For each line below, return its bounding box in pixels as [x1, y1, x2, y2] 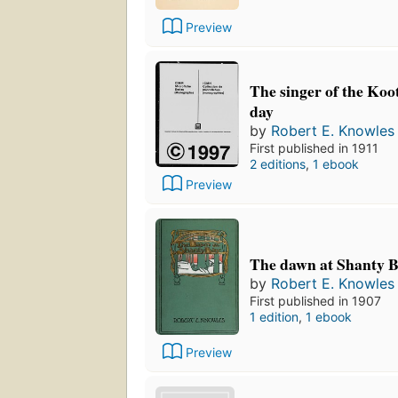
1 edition [250, 309, 298, 325]
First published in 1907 [250, 293, 381, 309]
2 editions [250, 156, 306, 172]
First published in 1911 [250, 140, 378, 156]
